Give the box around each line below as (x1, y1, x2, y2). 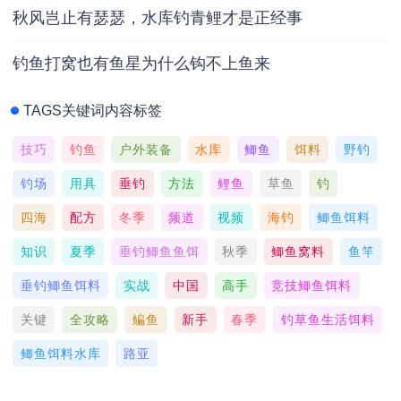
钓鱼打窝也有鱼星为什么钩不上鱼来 (13, 54, 270, 73)
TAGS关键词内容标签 (23, 102, 162, 118)
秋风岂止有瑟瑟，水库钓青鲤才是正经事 (13, 8, 303, 27)
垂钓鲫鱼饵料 (20, 277, 101, 293)
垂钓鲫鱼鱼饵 (118, 243, 200, 259)
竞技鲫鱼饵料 (271, 277, 353, 293)
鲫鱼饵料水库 (20, 346, 101, 361)
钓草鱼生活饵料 (280, 311, 375, 327)
